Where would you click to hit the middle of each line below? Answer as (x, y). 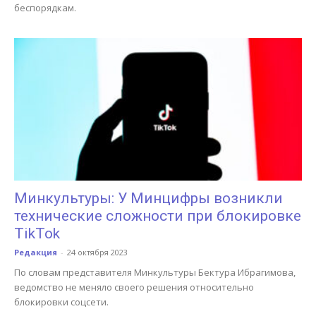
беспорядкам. (45, 8)
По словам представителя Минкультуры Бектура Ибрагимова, (155, 272)
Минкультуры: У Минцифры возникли (148, 198)
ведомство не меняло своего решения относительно (134, 287)
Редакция (36, 252)
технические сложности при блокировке (158, 215)
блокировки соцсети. (61, 302)
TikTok (37, 233)
